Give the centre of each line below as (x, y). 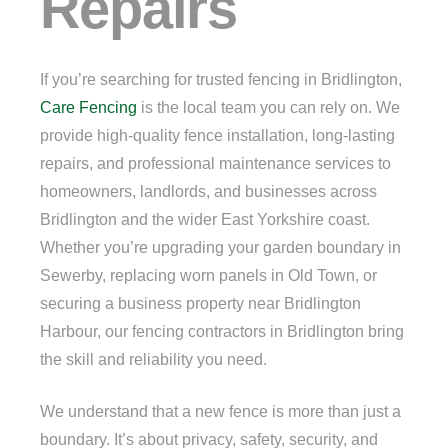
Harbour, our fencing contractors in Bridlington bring (222, 331)
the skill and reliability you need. (153, 359)
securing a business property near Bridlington (200, 303)
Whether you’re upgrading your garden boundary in (220, 247)
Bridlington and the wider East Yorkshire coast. (205, 219)
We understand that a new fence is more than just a (220, 411)
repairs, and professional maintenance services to (215, 163)
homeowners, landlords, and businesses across (208, 191)
